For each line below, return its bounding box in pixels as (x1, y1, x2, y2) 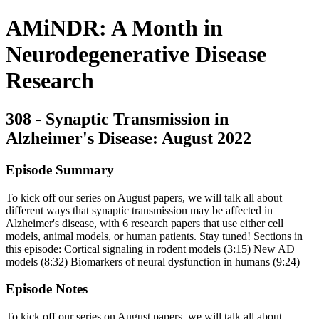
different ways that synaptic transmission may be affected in (6, 204, 273, 216)
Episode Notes (6, 281, 88, 297)
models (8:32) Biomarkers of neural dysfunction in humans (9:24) (6, 255, 300, 268)
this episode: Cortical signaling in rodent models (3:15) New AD (6, 242, 295, 255)
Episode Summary (6, 162, 114, 177)
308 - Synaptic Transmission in (6, 109, 229, 128)
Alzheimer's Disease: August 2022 (6, 128, 251, 147)
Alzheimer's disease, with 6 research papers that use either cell (6, 216, 283, 229)
